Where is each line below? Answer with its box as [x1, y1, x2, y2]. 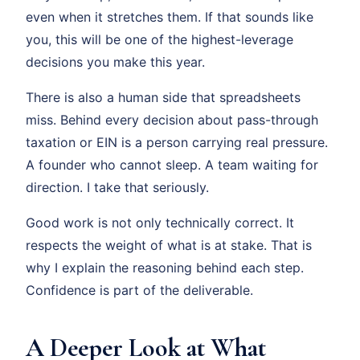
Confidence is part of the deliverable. [26, 282, 253, 298]
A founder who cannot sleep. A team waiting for [26, 157, 318, 173]
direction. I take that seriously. [26, 179, 209, 195]
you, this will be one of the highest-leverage [26, 31, 293, 47]
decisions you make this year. [26, 54, 205, 70]
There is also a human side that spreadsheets [26, 89, 301, 105]
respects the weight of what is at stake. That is [26, 237, 312, 253]
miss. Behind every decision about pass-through [26, 112, 318, 128]
